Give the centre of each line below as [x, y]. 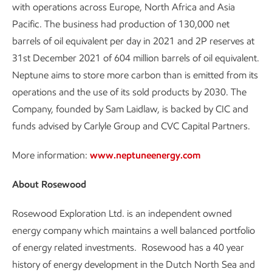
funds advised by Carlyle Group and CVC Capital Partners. [131, 126]
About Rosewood [49, 184]
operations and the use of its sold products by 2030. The [129, 92]
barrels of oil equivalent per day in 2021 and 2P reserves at [133, 41]
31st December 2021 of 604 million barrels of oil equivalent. [136, 58]
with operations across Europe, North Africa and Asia [124, 7]
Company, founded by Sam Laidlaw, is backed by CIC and [130, 109]
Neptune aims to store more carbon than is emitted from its [135, 75]
